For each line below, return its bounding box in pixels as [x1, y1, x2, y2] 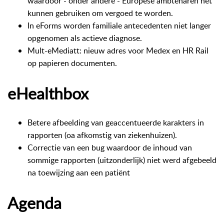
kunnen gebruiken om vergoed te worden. [27, 7, 173, 19]
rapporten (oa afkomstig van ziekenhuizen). [27, 129, 179, 141]
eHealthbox [7, 81, 88, 104]
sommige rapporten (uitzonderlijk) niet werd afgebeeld [27, 154, 216, 166]
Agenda [7, 191, 61, 213]
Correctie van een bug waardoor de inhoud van [27, 142, 192, 153]
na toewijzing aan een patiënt [27, 167, 130, 178]
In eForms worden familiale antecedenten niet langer [27, 20, 211, 31]
